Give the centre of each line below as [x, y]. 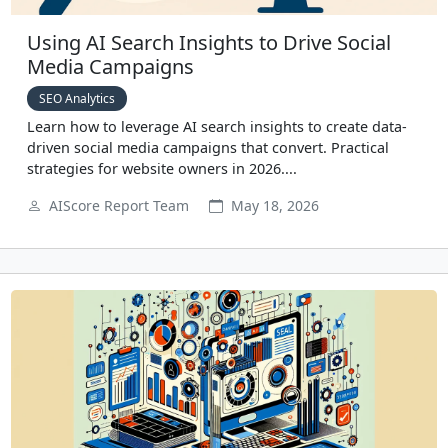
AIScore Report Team [119, 206]
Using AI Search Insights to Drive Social [209, 43]
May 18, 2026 [273, 206]
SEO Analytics [77, 99]
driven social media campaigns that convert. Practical [208, 148]
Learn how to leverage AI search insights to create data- [217, 127]
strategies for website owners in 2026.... [162, 169]
